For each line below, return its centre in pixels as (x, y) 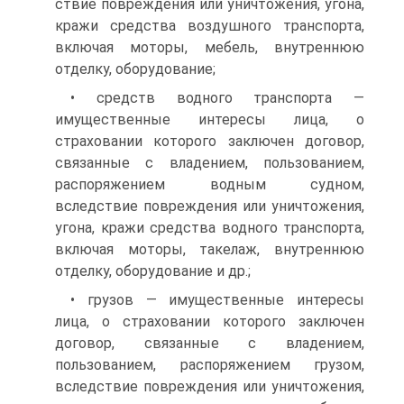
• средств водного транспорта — (217, 98)
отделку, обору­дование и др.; (153, 271)
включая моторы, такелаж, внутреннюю (210, 249)
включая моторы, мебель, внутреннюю (210, 47)
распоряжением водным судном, (210, 184)
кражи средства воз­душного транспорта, (210, 26)
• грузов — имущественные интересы (217, 300)
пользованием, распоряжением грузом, (210, 365)
